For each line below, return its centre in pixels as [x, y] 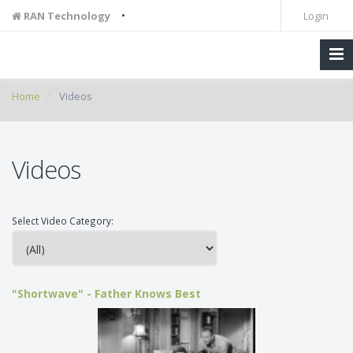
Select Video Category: [64, 221]
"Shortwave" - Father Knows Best [106, 294]
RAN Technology [66, 16]
